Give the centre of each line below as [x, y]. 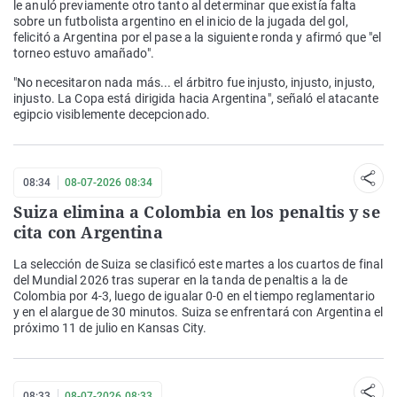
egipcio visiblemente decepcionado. [112, 115]
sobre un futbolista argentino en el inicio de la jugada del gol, [181, 22]
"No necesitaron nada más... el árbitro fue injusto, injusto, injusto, [195, 83]
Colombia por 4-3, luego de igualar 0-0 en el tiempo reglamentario [194, 296]
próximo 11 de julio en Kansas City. [110, 328]
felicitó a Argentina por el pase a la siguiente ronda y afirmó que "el [198, 38]
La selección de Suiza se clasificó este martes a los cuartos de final [198, 265]
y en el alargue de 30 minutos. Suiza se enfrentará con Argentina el [198, 312]
